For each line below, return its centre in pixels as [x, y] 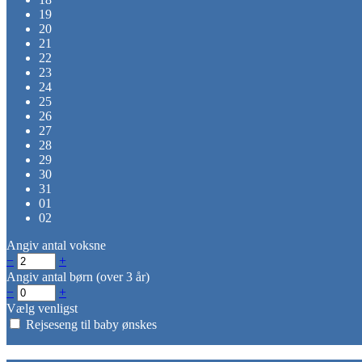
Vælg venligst [42, 308]
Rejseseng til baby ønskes [91, 324]
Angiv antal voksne [56, 245]
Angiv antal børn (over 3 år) [78, 276]
